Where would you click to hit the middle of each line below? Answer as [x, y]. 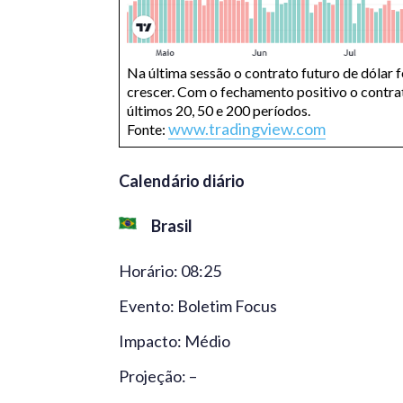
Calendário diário [182, 181]
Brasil [172, 226]
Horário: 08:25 [170, 271]
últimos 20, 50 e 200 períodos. [219, 111]
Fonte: [148, 130]
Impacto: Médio [175, 341]
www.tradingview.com [247, 129]
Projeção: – [158, 376]
